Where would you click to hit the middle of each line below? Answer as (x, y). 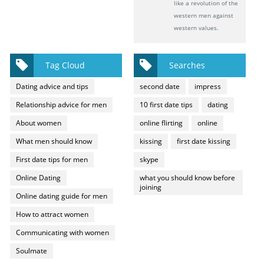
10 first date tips (166, 105)
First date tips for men (52, 160)
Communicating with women (63, 233)
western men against (204, 16)
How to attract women (52, 214)
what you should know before (188, 178)
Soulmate (32, 251)
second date (160, 87)
